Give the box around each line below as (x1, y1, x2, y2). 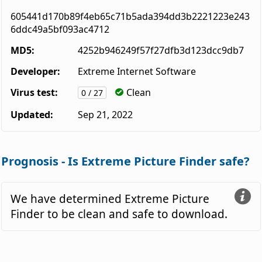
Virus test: (11, 85, 58, 99)
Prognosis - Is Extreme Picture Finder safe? (1, 153, 250, 169)
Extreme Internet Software (78, 64, 196, 78)
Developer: (11, 64, 61, 78)
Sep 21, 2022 (78, 108, 133, 121)
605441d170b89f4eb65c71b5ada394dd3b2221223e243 (11, 9, 250, 23)
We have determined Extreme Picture (11, 191, 210, 206)
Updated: (11, 108, 54, 121)
